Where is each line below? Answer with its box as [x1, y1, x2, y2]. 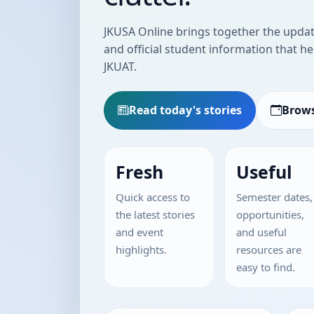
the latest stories [116, 207, 195, 221]
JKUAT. [104, 58, 137, 74]
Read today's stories [129, 102, 242, 118]
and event [116, 224, 163, 239]
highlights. [116, 242, 167, 257]
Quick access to [116, 189, 190, 204]
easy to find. [236, 259, 296, 274]
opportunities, [236, 207, 305, 221]
